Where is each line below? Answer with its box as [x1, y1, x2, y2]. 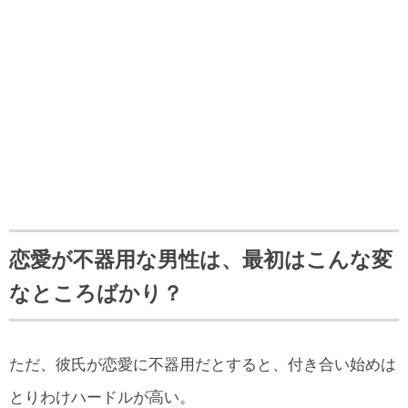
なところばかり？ [9, 280, 183, 305]
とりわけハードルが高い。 [9, 388, 195, 406]
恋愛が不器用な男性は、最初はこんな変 [9, 247, 393, 271]
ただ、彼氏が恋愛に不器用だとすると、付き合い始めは [9, 355, 396, 373]
